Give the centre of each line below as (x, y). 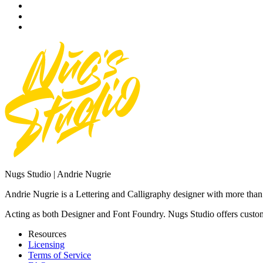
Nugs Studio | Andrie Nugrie (58, 174)
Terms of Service (60, 255)
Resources (47, 234)
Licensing (46, 245)
